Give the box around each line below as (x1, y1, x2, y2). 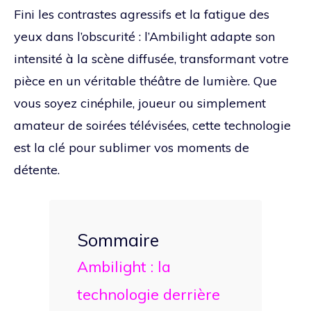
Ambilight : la (77, 256, 171, 276)
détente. (14, 161, 60, 178)
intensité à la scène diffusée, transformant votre (14, 50, 289, 67)
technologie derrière (77, 284, 220, 303)
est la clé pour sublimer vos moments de (14, 139, 249, 155)
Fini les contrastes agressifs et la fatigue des (14, 6, 269, 22)
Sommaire (77, 228, 159, 251)
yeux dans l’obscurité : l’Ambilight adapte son (14, 28, 275, 44)
